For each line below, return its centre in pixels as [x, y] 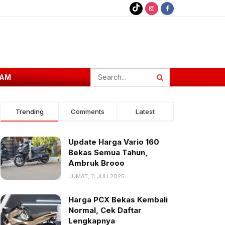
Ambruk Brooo [96, 163]
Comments [87, 111]
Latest [145, 111]
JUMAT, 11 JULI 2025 [96, 176]
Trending [30, 111]
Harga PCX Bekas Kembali [118, 200]
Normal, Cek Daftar [105, 210]
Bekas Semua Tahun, [108, 152]
